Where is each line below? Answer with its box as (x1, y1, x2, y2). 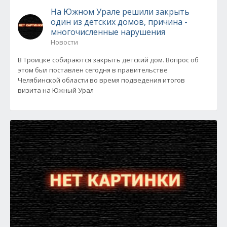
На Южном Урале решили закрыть (51, 6, 190, 17)
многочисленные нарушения (51, 26, 165, 37)
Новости (51, 37, 78, 47)
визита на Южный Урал (18, 86, 94, 95)
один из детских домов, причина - (51, 16, 187, 27)
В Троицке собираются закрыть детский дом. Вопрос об (18, 55, 199, 64)
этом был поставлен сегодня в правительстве (18, 65, 168, 74)
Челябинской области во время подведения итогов (18, 75, 185, 85)
